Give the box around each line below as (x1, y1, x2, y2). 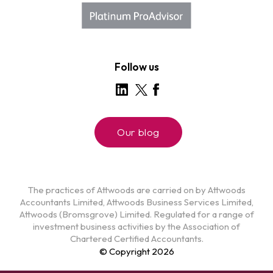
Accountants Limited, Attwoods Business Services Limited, (19, 196, 253, 208)
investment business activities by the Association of (33, 221, 240, 232)
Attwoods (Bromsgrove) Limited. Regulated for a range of (19, 208, 254, 220)
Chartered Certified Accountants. (69, 233, 204, 244)
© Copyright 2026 (99, 246, 174, 257)
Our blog (117, 126, 160, 138)
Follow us (114, 60, 159, 73)
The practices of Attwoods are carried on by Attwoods (27, 184, 246, 196)
